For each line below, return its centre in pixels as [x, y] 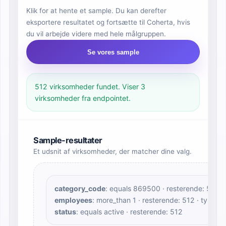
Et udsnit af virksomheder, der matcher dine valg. [112, 151]
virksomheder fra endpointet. [83, 98]
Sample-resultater [68, 140]
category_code [80, 188]
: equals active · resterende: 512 [129, 212]
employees [73, 200]
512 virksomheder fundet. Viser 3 [90, 87]
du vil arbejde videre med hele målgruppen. [96, 34]
